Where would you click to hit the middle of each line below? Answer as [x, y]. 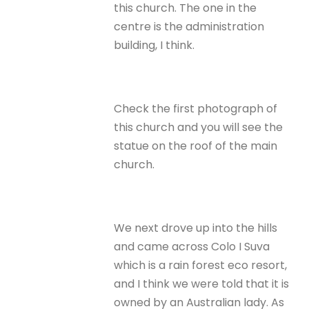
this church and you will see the [199, 127]
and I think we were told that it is [202, 284]
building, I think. [154, 45]
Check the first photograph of [196, 108]
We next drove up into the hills [196, 228]
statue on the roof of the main [196, 146]
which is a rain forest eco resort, [201, 266]
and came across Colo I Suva [192, 247]
